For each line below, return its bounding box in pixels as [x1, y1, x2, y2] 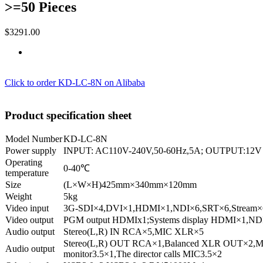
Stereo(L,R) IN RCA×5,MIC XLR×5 [63, 227, 204, 237]
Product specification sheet [5, 109, 131, 122]
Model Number [5, 134, 62, 144]
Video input [5, 203, 49, 214]
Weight [5, 191, 32, 202]
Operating [5, 157, 42, 168]
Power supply [5, 146, 56, 156]
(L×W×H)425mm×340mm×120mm [63, 180, 197, 190]
